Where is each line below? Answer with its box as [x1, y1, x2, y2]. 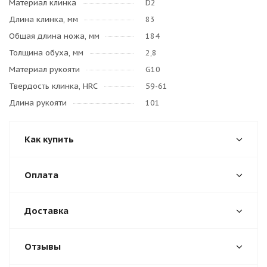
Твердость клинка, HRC [9, 81, 98, 91]
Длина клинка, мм [9, 14, 78, 24]
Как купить [24, 133, 74, 145]
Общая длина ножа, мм [9, 31, 100, 41]
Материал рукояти [9, 64, 80, 74]
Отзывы [24, 241, 61, 252]
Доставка [24, 205, 69, 216]
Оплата [24, 169, 58, 181]
